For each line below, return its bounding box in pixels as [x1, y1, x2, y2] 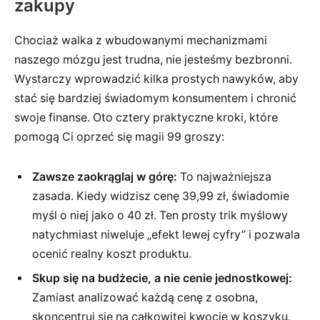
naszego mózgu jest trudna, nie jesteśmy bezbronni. [14, 53, 292, 67]
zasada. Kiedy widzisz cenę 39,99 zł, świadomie [32, 189, 289, 203]
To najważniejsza [177, 169, 271, 184]
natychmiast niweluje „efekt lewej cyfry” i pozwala [32, 227, 300, 241]
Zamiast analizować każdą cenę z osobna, [32, 290, 258, 304]
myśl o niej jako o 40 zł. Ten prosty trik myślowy [32, 208, 288, 222]
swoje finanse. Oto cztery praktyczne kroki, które [14, 111, 278, 125]
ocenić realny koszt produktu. [32, 246, 191, 261]
